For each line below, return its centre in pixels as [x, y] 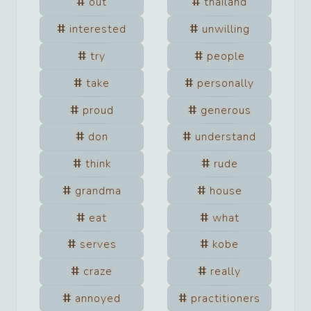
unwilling [226, 30]
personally [226, 83]
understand [226, 137]
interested [98, 30]
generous [226, 110]
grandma [98, 191]
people [226, 56]
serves [98, 245]
